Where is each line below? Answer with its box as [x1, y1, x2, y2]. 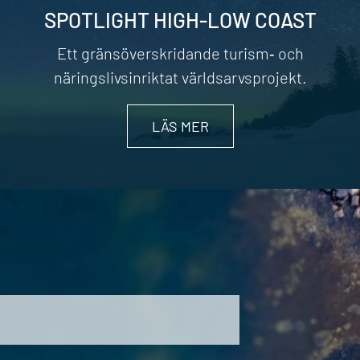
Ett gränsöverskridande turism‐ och [56, 43, 304, 63]
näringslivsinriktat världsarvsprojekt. [53, 67, 307, 88]
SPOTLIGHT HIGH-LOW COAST [43, 7, 317, 33]
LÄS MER [151, 117, 209, 136]
